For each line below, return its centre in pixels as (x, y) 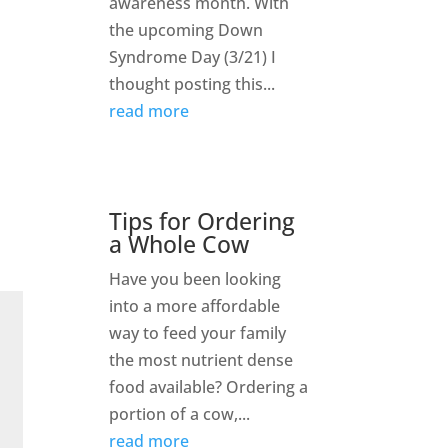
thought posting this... (192, 84)
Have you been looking (195, 279)
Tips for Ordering (202, 221)
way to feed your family (198, 333)
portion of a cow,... (180, 414)
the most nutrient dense (201, 360)
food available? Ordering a (209, 387)
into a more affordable (195, 306)
